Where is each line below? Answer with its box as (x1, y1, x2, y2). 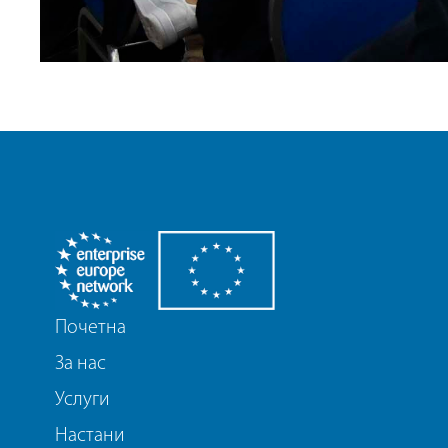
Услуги (55, 389, 110, 410)
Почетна (55, 317, 126, 338)
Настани (55, 425, 125, 446)
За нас (55, 353, 106, 374)
